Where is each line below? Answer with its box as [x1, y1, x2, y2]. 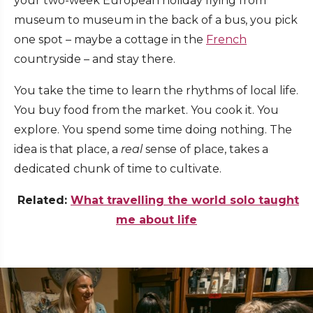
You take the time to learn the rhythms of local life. [14, 84, 298, 98]
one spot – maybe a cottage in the [14, 33, 206, 47]
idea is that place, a [14, 143, 121, 156]
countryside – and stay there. [14, 52, 175, 66]
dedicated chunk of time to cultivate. [14, 162, 221, 176]
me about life [116, 213, 197, 227]
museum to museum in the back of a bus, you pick [14, 13, 298, 27]
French [206, 33, 247, 47]
